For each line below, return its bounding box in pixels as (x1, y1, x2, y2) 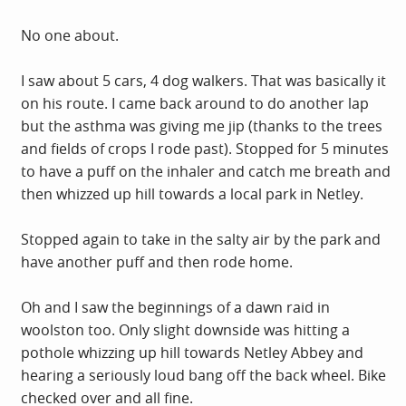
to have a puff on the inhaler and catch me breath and (21, 160, 391, 181)
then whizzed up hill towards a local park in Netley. (21, 183, 363, 204)
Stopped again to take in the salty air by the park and (21, 228, 381, 249)
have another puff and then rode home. (21, 251, 293, 272)
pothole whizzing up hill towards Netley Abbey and (21, 342, 363, 362)
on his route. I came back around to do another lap (21, 92, 369, 113)
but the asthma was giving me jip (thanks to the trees (21, 115, 382, 136)
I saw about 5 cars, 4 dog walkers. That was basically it (21, 70, 386, 91)
